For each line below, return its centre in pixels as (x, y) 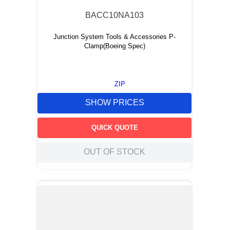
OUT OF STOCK (114, 152)
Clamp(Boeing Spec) (114, 46)
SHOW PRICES (114, 103)
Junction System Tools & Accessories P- (114, 37)
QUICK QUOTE (114, 127)
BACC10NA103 (114, 15)
